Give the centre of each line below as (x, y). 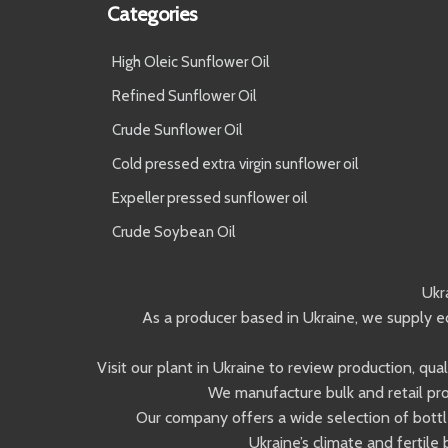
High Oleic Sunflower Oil (190, 62)
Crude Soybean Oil (173, 232)
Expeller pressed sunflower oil (209, 198)
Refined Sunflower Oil (184, 96)
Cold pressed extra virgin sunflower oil (235, 164)
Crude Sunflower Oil (177, 130)
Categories (152, 14)
